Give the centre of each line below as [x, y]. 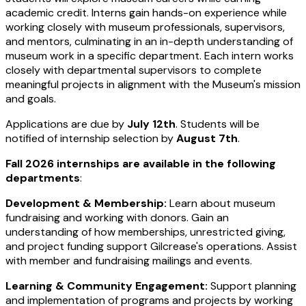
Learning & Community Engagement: [107, 286]
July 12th [151, 124]
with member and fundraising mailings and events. [129, 261]
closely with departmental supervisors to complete [134, 70]
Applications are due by [66, 124]
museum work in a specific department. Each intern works [150, 56]
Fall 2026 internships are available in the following [141, 164]
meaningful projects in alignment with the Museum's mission [153, 84]
